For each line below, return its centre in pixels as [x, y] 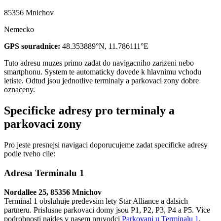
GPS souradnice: [32, 46]
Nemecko [19, 30]
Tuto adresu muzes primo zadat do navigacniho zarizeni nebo [99, 63]
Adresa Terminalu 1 [44, 173]
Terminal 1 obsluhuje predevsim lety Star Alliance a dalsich [96, 201]
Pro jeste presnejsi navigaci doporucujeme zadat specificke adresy [106, 145]
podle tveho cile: [30, 154]
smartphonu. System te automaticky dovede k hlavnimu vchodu [103, 72]
